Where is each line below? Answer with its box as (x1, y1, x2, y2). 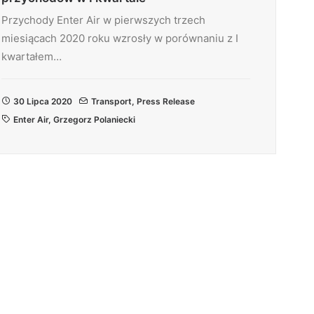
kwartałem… (1, 50, 62, 63)
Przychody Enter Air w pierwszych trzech (1, 13, 205, 27)
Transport (91, 96, 132, 107)
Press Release (137, 96, 195, 107)
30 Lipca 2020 (13, 96, 72, 107)
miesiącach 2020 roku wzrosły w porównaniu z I (1, 32, 238, 45)
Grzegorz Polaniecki (53, 114, 135, 125)
